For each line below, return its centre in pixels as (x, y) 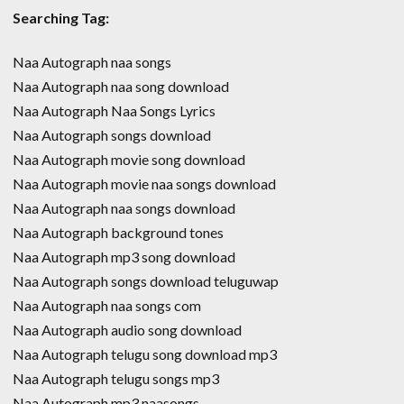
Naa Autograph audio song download (127, 330)
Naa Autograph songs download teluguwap (146, 281)
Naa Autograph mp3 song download (124, 257)
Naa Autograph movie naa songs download (144, 184)
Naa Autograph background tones (118, 233)
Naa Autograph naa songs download (124, 208)
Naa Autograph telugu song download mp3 (145, 354)
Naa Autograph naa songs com (107, 306)
